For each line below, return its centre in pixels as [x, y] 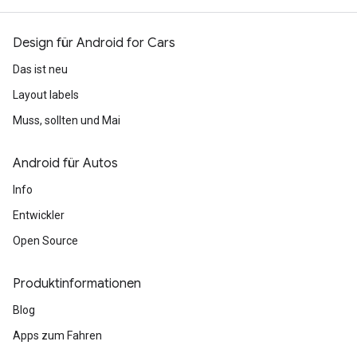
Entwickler [39, 215]
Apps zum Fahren [57, 335]
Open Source [45, 241]
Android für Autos [65, 163]
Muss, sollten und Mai [67, 120]
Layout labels [46, 95]
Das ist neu [40, 69]
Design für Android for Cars [94, 43]
